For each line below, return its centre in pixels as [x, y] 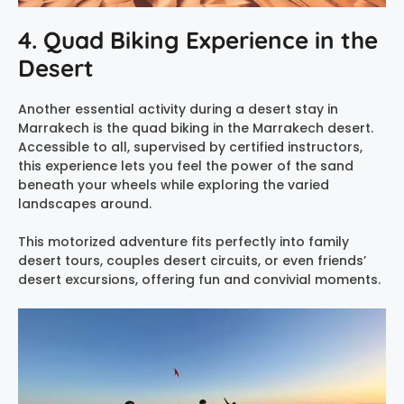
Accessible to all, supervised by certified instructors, [190, 147]
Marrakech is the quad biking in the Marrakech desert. [196, 129]
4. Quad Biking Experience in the [198, 41]
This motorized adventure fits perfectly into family [184, 242]
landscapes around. [85, 204]
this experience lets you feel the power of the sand [186, 166]
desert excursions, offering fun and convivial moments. [199, 280]
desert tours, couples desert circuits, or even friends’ [192, 261]
